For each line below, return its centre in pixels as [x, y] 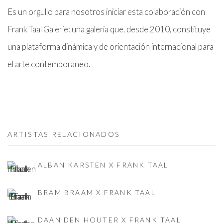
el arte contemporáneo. [49, 64]
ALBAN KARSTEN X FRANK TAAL [103, 165]
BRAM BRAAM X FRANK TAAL [97, 193]
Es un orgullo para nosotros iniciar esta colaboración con [106, 12]
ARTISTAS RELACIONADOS [64, 134]
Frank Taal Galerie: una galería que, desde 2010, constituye [109, 30]
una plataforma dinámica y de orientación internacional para [111, 47]
